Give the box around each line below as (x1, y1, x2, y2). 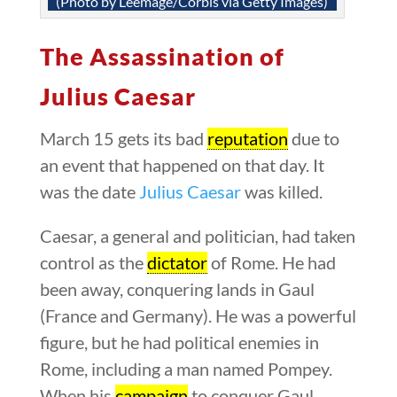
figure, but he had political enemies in (39, 331, 319, 353)
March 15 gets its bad (39, 127, 207, 149)
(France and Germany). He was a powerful (39, 304, 356, 326)
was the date (39, 180, 139, 202)
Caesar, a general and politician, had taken (39, 224, 355, 246)
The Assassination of (39, 41, 284, 71)
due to (287, 127, 339, 149)
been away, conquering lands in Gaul (39, 277, 315, 300)
